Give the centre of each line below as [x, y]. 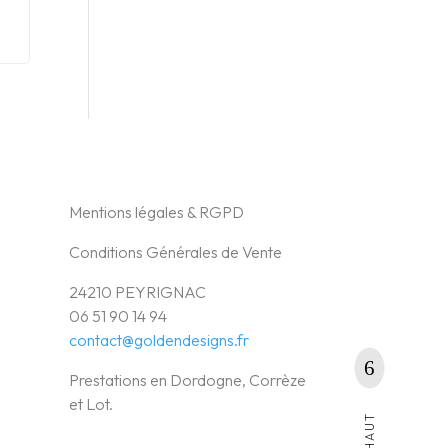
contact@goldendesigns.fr [158, 339]
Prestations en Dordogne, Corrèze [187, 380]
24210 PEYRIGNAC [137, 291]
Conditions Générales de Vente [175, 251]
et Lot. [90, 404]
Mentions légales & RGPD [156, 211]
